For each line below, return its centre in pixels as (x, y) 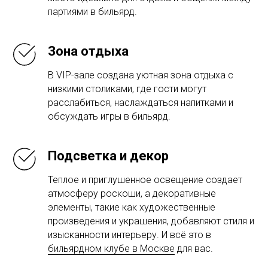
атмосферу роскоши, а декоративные (132, 194)
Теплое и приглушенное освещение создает (145, 180)
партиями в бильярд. (92, 12)
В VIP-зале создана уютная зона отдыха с (141, 75)
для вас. (194, 249)
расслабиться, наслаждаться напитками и (141, 103)
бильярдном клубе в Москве (111, 249)
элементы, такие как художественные (132, 207)
